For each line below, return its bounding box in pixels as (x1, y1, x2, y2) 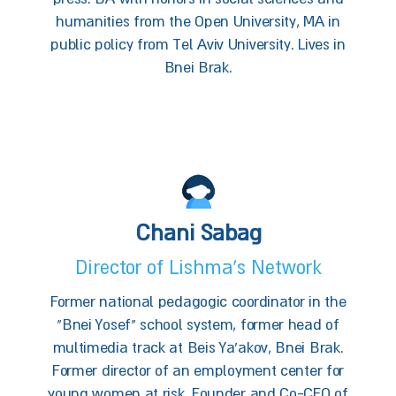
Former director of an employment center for (51, 361, 345, 379)
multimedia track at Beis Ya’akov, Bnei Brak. (52, 338, 344, 356)
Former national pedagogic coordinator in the (49, 292, 346, 310)
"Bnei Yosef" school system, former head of (57, 315, 339, 333)
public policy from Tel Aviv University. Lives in (50, 34, 346, 53)
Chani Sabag (134, 219, 262, 245)
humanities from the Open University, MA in (56, 11, 340, 30)
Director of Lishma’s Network (74, 255, 322, 278)
